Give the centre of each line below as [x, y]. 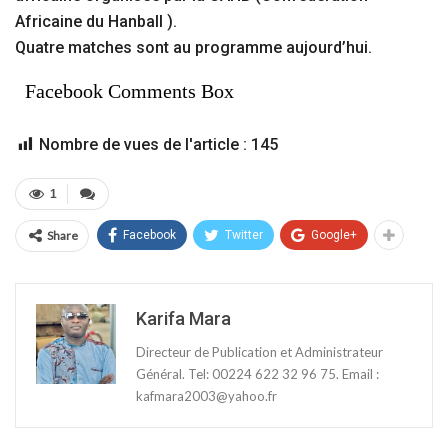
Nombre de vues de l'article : [143, 144]
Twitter [244, 234]
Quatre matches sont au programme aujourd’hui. [193, 47]
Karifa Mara [183, 318]
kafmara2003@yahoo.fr [206, 395]
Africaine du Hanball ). [96, 21]
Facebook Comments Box [129, 90]
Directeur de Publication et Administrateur [259, 351]
